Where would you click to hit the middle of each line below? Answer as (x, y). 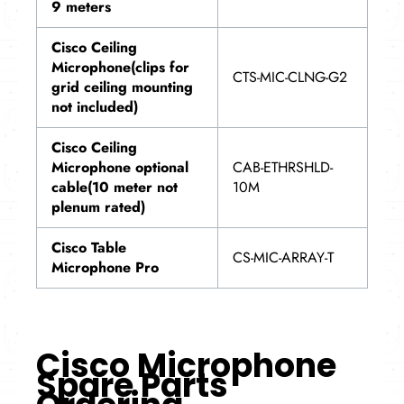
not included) (95, 107)
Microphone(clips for (120, 68)
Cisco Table (89, 248)
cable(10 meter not (115, 188)
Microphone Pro (105, 268)
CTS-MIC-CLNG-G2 (290, 78)
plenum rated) (98, 207)
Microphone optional (120, 168)
